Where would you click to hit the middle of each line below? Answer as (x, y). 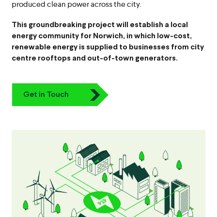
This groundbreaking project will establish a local (100, 25)
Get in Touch (46, 94)
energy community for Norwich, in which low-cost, (102, 36)
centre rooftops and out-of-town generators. (95, 58)
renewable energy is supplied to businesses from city (108, 47)
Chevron (104, 104)
